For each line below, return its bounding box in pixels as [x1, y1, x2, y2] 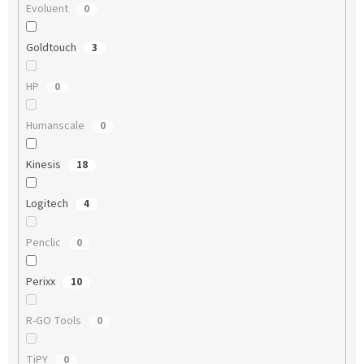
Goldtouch [25, 40, 79, 57]
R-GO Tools [25, 313, 84, 330]
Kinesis [25, 157, 63, 174]
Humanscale [25, 118, 87, 135]
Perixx [25, 274, 58, 291]
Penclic [25, 235, 63, 252]
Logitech [25, 196, 71, 213]
